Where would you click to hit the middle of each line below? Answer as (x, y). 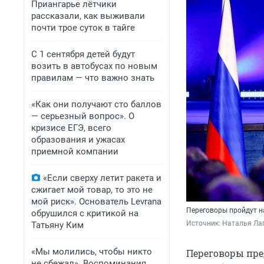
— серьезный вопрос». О (83, 116)
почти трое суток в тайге (83, 28)
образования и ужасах (78, 140)
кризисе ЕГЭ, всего (71, 128)
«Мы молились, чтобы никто (92, 252)
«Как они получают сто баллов (96, 104)
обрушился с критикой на (85, 213)
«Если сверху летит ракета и (102, 178)
